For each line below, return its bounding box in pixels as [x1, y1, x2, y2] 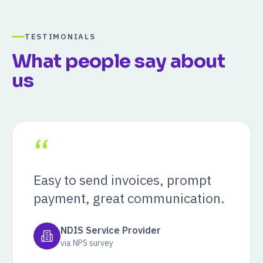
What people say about [12, 49, 225, 73]
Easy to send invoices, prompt [33, 171, 211, 188]
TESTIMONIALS [25, 32, 96, 42]
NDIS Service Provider [60, 224, 161, 236]
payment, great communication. [33, 189, 225, 207]
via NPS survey [60, 238, 113, 248]
